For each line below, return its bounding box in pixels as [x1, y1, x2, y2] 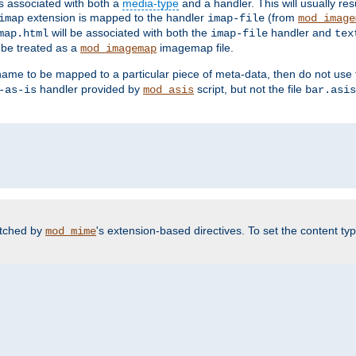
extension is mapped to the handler [24, 10, 207, 24]
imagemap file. [157, 41, 234, 54]
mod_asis [143, 83, 194, 96]
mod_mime [45, 224, 96, 238]
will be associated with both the [48, 25, 211, 39]
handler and [268, 25, 335, 39]
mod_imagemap [80, 41, 157, 55]
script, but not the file [194, 82, 305, 95]
